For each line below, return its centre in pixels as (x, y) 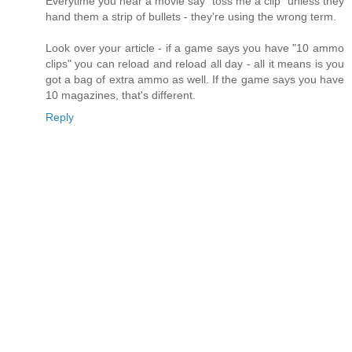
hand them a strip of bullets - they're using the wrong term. (191, 16)
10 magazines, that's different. (121, 95)
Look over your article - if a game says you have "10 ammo (195, 48)
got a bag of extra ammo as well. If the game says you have (195, 79)
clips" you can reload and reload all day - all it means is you (195, 63)
